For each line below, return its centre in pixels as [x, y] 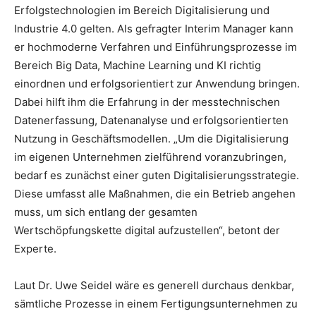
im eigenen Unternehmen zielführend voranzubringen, [150, 157]
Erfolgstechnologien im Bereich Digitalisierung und [142, 10]
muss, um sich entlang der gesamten [106, 212]
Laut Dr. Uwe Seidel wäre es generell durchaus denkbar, [154, 285]
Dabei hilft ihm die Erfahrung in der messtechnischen [147, 102]
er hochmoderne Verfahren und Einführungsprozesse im [156, 47]
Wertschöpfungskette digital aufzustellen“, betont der [147, 230]
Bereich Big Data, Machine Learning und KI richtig [138, 65]
